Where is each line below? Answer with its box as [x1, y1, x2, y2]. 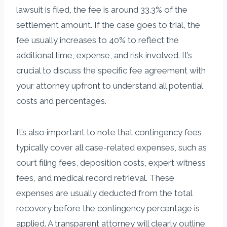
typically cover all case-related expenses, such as [16, 142, 207, 153]
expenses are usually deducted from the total [16, 187, 192, 198]
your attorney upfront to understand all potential [16, 80, 203, 91]
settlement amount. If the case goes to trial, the [16, 19, 200, 30]
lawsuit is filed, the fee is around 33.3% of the [16, 4, 187, 15]
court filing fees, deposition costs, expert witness [16, 157, 206, 168]
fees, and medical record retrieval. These [16, 172, 174, 183]
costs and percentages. [16, 95, 106, 106]
